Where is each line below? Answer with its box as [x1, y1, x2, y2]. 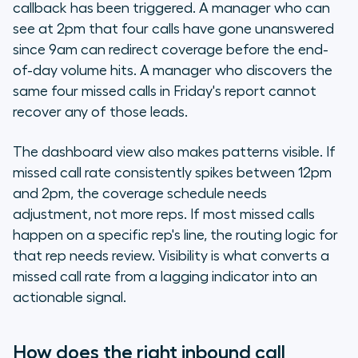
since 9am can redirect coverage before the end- [13, 42, 328, 58]
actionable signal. [13, 290, 126, 305]
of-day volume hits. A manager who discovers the [13, 63, 332, 78]
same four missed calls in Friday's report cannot [13, 84, 316, 99]
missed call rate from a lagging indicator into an [13, 269, 317, 284]
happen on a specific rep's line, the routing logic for [13, 228, 338, 243]
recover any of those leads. [13, 105, 188, 120]
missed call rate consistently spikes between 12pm [13, 165, 332, 181]
